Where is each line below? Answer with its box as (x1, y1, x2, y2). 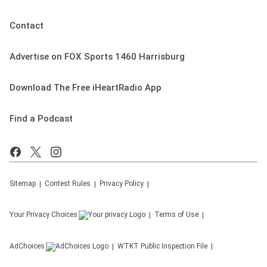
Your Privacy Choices (10, 210, 77, 219)
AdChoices (10, 242, 45, 251)
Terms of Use (154, 210, 198, 219)
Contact (10, 20, 44, 32)
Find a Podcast (10, 113, 73, 125)
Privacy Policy (100, 179, 144, 188)
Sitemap (10, 179, 36, 188)
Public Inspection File (141, 242, 207, 251)
